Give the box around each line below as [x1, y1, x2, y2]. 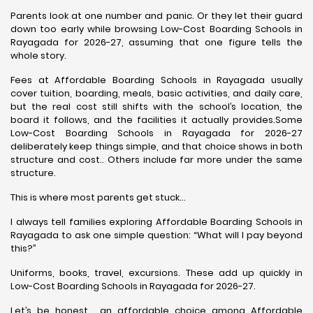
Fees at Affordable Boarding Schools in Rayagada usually [10, 73, 303, 87]
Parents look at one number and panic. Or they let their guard [10, 9, 303, 22]
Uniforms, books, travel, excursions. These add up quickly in [10, 266, 303, 279]
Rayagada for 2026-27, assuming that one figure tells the [10, 36, 303, 49]
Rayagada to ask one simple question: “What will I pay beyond [10, 228, 303, 242]
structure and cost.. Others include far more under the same [10, 153, 303, 166]
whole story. [10, 49, 66, 62]
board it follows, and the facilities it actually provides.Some [10, 113, 303, 126]
